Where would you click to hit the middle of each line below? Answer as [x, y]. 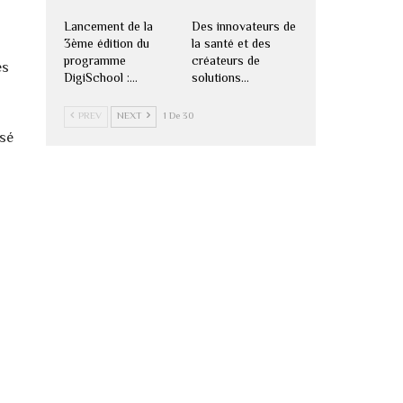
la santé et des [231, 45]
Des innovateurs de [243, 27]
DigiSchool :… [100, 79]
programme [94, 62]
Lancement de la [108, 27]
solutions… [220, 79]
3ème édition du [106, 45]
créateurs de [225, 62]
